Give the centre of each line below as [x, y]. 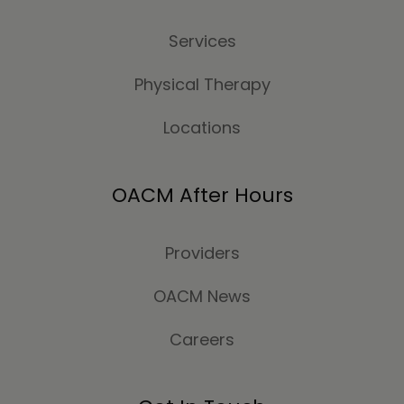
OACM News [202, 297]
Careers [202, 340]
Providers [202, 253]
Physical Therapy [202, 85]
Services [202, 41]
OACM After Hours [202, 196]
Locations [202, 128]
